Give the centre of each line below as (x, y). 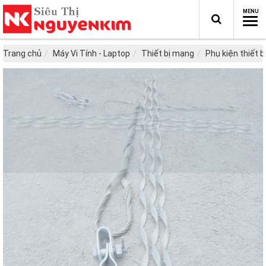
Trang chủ (22, 53)
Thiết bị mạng (168, 53)
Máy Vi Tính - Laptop (91, 53)
